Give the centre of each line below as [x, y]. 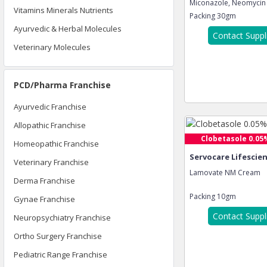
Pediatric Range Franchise [60, 254]
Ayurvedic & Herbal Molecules [68, 29]
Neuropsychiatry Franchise [62, 218]
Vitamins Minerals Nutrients [63, 10]
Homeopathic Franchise [56, 144]
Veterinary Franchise [51, 162]
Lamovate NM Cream [225, 173]
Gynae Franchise [44, 199]
